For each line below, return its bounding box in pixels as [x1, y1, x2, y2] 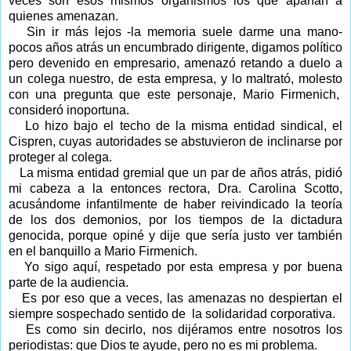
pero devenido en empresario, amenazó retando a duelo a [9, 56, 342, 70]
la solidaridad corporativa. [192, 306, 335, 320]
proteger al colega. [9, 150, 112, 164]
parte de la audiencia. [9, 275, 128, 289]
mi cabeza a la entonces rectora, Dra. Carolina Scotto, [9, 181, 342, 195]
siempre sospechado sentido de [9, 306, 186, 320]
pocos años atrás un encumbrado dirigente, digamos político [9, 40, 342, 54]
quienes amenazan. [9, 9, 118, 23]
